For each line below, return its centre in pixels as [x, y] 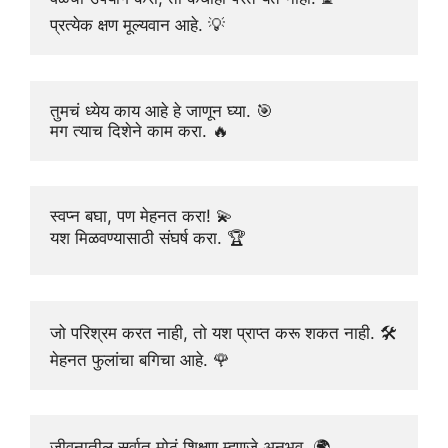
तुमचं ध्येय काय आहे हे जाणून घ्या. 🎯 [161, 110]
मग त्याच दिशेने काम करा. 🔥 [139, 130]
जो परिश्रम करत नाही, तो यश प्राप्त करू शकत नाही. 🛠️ [223, 332]
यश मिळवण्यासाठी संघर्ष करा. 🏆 [148, 238]
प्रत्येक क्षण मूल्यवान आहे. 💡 [137, 25]
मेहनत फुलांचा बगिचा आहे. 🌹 [140, 359]
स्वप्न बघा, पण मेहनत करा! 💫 [141, 216]
